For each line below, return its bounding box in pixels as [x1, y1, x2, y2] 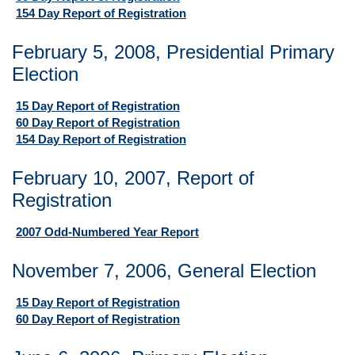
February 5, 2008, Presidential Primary [12, 41, 334, 63]
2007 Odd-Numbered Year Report [16, 225, 199, 239]
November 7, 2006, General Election [12, 260, 316, 281]
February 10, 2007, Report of [12, 167, 254, 189]
